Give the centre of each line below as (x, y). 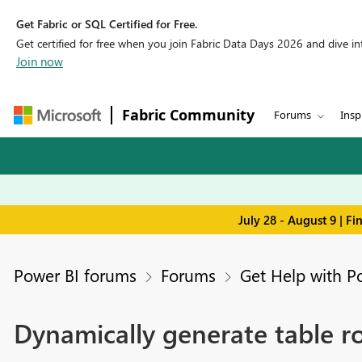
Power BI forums (75, 275)
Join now (40, 61)
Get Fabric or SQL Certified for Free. (107, 24)
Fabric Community (188, 115)
